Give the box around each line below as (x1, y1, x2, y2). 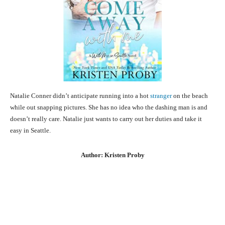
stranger (150, 92, 172, 100)
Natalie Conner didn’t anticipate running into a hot (10, 92, 150, 100)
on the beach (172, 92, 208, 100)
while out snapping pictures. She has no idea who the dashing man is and (10, 103, 207, 111)
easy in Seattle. (10, 127, 51, 135)
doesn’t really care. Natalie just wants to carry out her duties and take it (10, 115, 202, 123)
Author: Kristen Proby (80, 151, 145, 159)
